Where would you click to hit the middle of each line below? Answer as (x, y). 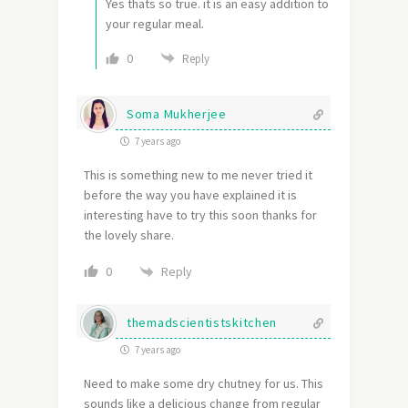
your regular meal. (155, 24)
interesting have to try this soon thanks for (200, 215)
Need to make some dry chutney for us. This (204, 384)
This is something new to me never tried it (198, 175)
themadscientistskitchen (202, 323)
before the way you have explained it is (190, 195)
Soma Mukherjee (177, 114)
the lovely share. (129, 235)
